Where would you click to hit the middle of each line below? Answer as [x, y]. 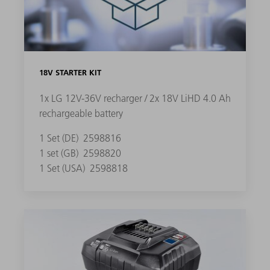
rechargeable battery [81, 114]
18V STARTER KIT [70, 73]
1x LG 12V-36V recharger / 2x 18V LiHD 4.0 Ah [135, 99]
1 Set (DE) [60, 138]
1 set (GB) [60, 153]
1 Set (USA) [63, 168]
